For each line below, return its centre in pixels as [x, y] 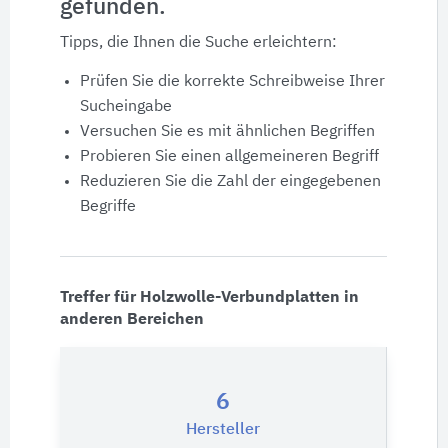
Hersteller [223, 430]
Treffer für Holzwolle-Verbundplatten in [209, 298]
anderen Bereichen [132, 320]
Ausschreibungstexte [115, 70]
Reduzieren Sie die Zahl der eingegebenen [230, 182]
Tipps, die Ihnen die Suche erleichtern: [198, 43]
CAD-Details [76, 128]
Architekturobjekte [105, 186]
